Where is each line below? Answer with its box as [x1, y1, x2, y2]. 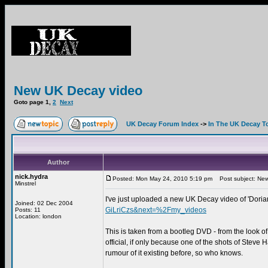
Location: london [15, 213, 62, 220]
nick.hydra [15, 173, 48, 180]
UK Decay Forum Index [126, 120, 199, 127]
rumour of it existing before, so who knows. [105, 249, 243, 257]
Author [47, 159, 69, 166]
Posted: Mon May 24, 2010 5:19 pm [112, 175, 212, 182]
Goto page [14, 99, 45, 105]
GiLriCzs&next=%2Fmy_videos [105, 206, 206, 214]
